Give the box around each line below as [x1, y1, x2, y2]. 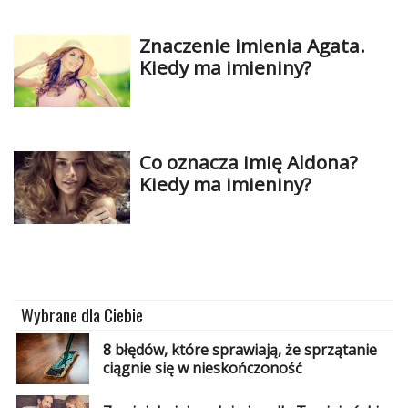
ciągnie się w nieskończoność [102, 358, 302, 379]
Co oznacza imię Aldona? [138, 148, 358, 175]
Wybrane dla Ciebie [21, 301, 143, 328]
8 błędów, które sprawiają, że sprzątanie [102, 340, 377, 361]
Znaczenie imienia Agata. [138, 32, 365, 58]
